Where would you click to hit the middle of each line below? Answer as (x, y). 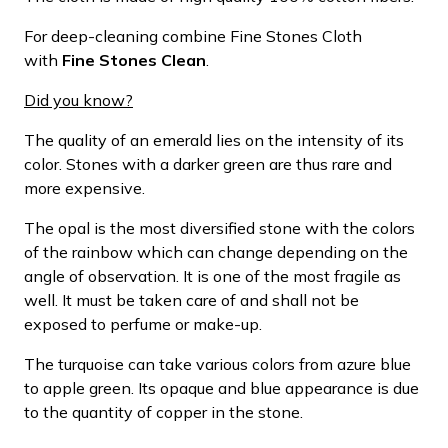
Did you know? (78, 99)
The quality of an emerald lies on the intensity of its (214, 139)
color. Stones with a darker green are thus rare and (208, 163)
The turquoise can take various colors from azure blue (217, 363)
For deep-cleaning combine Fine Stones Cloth (193, 35)
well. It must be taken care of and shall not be (191, 299)
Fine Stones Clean (134, 59)
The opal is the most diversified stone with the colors (219, 227)
